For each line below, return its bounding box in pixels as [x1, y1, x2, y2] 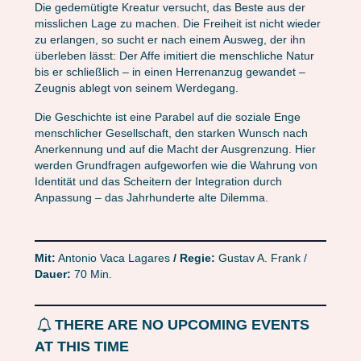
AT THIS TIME [34, 338, 129, 355]
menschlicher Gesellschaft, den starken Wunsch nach [34, 127, 308, 140]
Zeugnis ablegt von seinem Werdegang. [34, 81, 239, 95]
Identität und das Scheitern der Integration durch [34, 175, 282, 189]
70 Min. [73, 268, 112, 281]
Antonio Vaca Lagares [55, 251, 173, 265]
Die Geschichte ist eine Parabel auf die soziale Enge [34, 110, 301, 124]
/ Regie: [172, 251, 215, 265]
